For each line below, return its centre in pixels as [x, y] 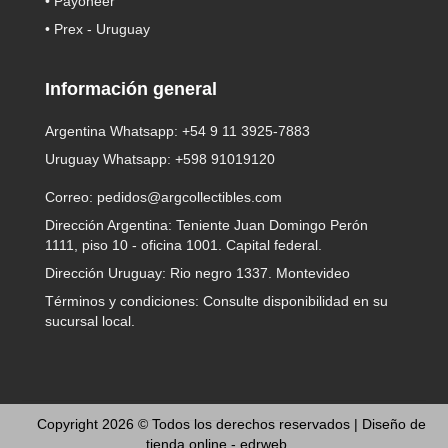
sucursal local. [90, 321]
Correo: [71, 197]
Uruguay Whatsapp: [110, 158]
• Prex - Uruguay [97, 28]
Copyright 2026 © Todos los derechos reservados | [199, 424]
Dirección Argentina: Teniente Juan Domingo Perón [206, 225]
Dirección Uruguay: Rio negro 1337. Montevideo [197, 273]
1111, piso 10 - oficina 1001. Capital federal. [183, 245]
